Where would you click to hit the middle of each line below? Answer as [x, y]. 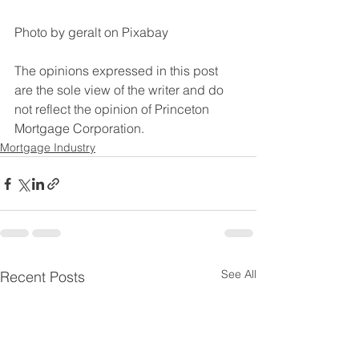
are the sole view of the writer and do [121, 90]
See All [239, 274]
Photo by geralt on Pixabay [91, 32]
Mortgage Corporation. [79, 129]
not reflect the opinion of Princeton [113, 109]
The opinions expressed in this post [118, 71]
